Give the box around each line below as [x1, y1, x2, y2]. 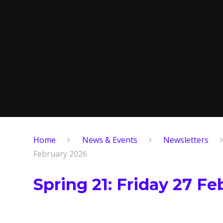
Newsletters [163, 134, 209, 145]
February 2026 [33, 148, 88, 159]
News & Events [82, 134, 137, 145]
